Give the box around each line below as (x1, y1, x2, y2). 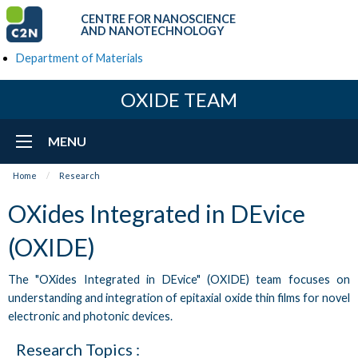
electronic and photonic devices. (8, 308, 173, 323)
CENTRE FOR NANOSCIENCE (81, 11, 236, 26)
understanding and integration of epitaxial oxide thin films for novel (8, 290, 350, 304)
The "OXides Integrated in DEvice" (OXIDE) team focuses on (8, 272, 350, 286)
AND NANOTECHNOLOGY (81, 23, 225, 38)
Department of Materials (16, 51, 143, 65)
